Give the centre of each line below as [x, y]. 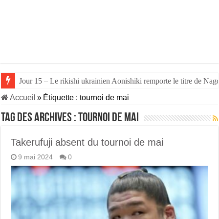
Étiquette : [62, 98]
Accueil [22, 98]
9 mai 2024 [36, 157]
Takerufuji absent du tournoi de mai [87, 142]
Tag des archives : [40, 118]
